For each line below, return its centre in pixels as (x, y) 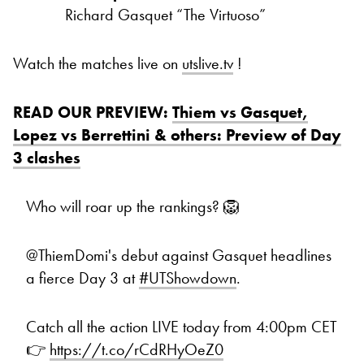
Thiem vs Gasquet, (240, 113)
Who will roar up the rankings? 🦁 (133, 207)
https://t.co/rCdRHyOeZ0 (136, 350)
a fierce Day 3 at (82, 278)
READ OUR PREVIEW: (93, 113)
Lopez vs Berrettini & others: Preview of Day (177, 135)
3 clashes (47, 158)
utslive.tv (208, 64)
